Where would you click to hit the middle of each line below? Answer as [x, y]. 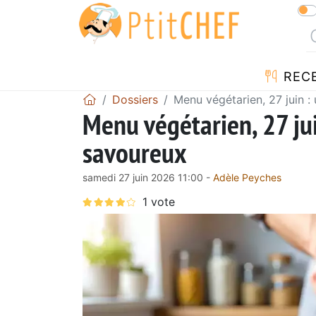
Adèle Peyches [247, 177]
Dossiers [135, 99]
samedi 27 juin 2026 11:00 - [148, 177]
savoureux [135, 152]
